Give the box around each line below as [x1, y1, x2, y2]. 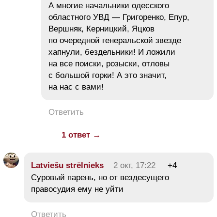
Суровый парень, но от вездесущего [31, 173, 169, 183]
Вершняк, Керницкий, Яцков [48, 24, 155, 34]
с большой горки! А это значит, [48, 71, 167, 80]
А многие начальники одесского [48, 1, 169, 11]
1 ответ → [62, 130, 101, 140]
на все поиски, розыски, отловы [48, 59, 170, 69]
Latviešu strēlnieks [31, 161, 104, 170]
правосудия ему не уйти [31, 185, 124, 194]
